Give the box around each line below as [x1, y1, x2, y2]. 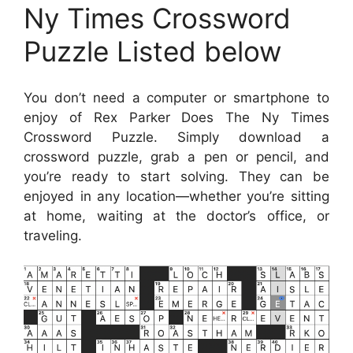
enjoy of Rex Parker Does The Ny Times [24, 109, 329, 125]
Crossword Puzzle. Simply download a [24, 128, 329, 145]
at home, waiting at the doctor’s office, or [24, 207, 329, 224]
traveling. [24, 227, 82, 243]
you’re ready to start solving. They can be [24, 168, 329, 184]
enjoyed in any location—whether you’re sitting [24, 188, 329, 204]
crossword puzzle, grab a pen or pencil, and [24, 148, 329, 165]
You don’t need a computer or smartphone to [24, 89, 329, 106]
